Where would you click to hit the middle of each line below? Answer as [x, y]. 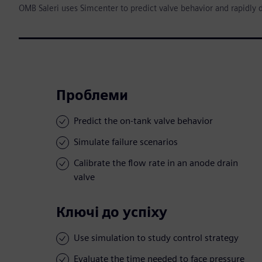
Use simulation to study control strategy [156, 238]
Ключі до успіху [112, 212]
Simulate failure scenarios [126, 142]
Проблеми [92, 95]
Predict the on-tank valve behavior [143, 121]
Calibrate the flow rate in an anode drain [156, 163]
